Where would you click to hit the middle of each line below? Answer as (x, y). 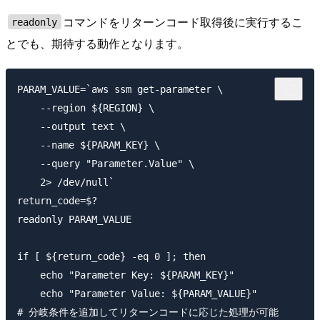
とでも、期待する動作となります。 (97, 43)
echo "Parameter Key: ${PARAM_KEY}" (126, 275)
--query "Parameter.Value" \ (106, 164)
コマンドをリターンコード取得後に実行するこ (183, 21)
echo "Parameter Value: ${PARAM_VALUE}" (137, 294)
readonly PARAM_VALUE (74, 220)
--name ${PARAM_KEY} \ (89, 145)
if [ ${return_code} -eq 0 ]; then (111, 257)
